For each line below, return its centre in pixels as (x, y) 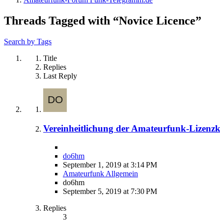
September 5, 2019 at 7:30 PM (110, 192)
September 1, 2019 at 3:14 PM (110, 165)
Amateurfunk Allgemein (100, 174)
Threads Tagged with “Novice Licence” (103, 20)
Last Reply (60, 76)
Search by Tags (28, 41)
